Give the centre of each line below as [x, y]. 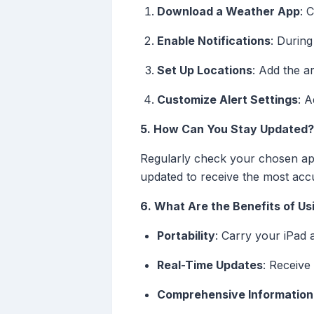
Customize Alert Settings [227, 100]
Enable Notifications [214, 41]
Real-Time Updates [210, 265]
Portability [186, 236]
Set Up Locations [205, 70]
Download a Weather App [228, 12]
